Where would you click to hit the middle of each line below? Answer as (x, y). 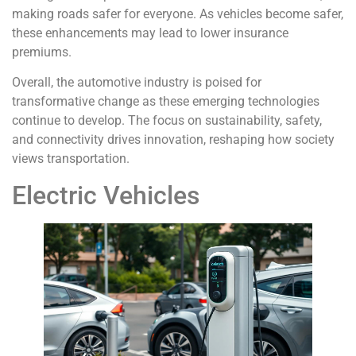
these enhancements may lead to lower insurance (150, 33)
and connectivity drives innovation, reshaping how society (173, 140)
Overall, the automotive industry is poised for (137, 83)
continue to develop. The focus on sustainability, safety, (167, 121)
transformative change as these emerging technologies (166, 102)
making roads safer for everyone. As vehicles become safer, (178, 14)
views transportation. (71, 159)
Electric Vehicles (106, 195)
